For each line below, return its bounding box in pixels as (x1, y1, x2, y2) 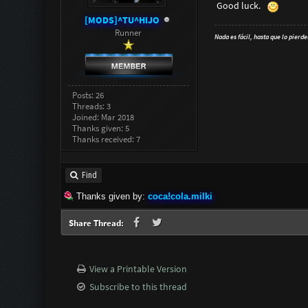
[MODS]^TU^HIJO (84, 14, 159, 26)
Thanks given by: (76, 190, 145, 201)
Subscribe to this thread (89, 280, 188, 293)
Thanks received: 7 (72, 133, 141, 145)
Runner (115, 27, 142, 38)
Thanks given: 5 (72, 122, 130, 134)
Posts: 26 (72, 89, 104, 101)
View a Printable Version (89, 263, 188, 275)
